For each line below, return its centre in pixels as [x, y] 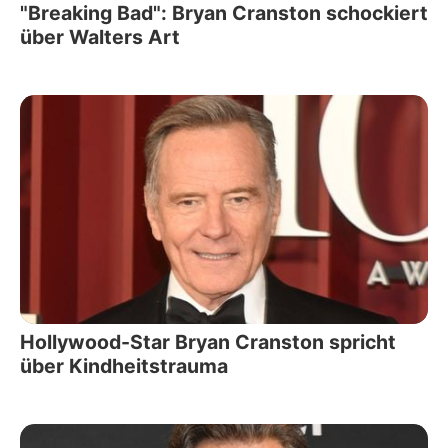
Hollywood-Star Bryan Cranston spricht [208, 342]
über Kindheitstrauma [124, 366]
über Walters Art [100, 36]
